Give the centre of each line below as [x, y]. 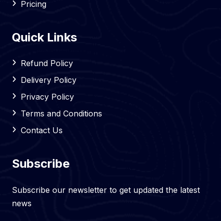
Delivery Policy [49, 80]
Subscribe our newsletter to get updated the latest [106, 190]
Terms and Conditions [61, 113]
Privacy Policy [47, 97]
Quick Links [44, 37]
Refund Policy [47, 63]
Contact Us [42, 130]
